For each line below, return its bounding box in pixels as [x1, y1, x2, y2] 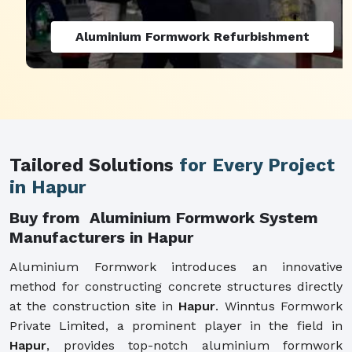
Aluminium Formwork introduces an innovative [9, 258, 343, 274]
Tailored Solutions [9, 154, 179, 176]
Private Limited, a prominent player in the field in [9, 317, 343, 333]
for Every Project [179, 154, 335, 176]
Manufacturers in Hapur [9, 227, 193, 247]
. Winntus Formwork [215, 298, 343, 313]
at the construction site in [9, 298, 179, 313]
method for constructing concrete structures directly [9, 278, 343, 294]
